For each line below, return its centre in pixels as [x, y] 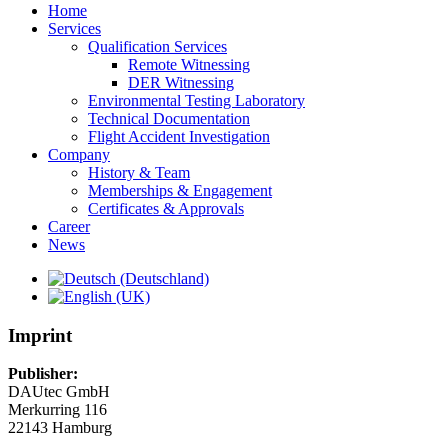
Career [69, 226]
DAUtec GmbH [59, 392]
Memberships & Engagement [180, 190]
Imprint [40, 335]
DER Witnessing [181, 82]
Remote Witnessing [189, 64]
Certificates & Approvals [166, 208]
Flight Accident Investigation [179, 136]
